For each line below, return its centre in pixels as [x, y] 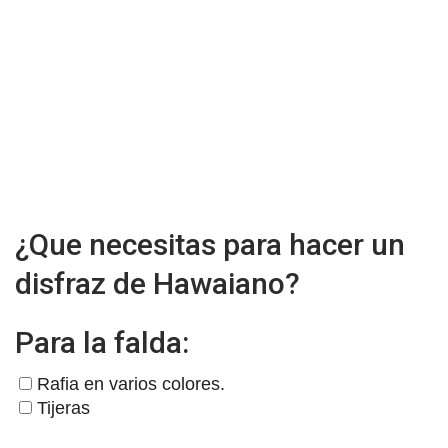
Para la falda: [102, 343]
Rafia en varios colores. [128, 384]
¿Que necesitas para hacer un [210, 245]
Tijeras [61, 408]
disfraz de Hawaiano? [157, 284]
